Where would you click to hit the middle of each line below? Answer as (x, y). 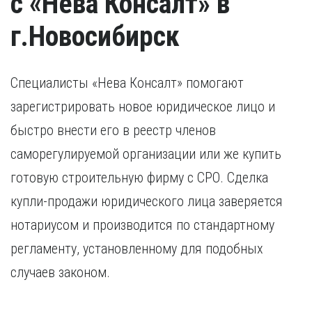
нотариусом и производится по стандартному (142, 225)
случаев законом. (62, 272)
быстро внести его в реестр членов (113, 130)
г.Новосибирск (95, 37)
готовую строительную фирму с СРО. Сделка (139, 178)
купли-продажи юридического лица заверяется (147, 201)
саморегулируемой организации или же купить (146, 154)
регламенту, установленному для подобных (137, 249)
